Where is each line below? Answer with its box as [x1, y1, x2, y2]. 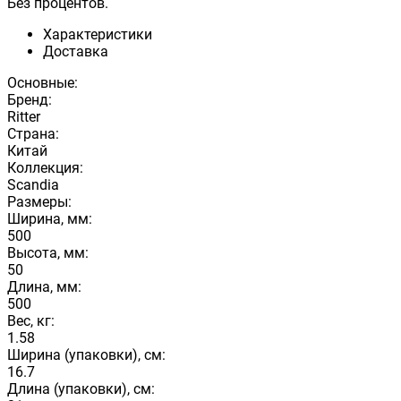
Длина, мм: [7, 277, 81, 295]
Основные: [7, 73, 78, 91]
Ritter [7, 107, 40, 125]
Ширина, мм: [7, 209, 92, 227]
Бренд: [7, 90, 52, 108]
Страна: [7, 124, 59, 142]
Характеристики [43, 25, 152, 43]
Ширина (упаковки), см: [7, 346, 166, 363]
